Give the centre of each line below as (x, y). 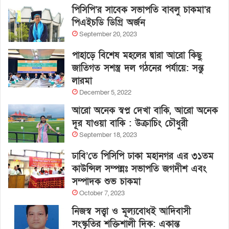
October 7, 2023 (102, 193)
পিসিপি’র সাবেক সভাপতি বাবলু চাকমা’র (141, 10)
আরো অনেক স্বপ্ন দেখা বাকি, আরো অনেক (145, 111)
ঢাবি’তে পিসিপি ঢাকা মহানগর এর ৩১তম (143, 156)
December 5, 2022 (105, 93)
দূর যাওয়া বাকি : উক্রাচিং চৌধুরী (130, 124)
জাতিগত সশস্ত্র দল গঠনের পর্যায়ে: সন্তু (138, 68)
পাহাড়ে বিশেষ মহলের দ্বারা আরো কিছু (137, 56)
